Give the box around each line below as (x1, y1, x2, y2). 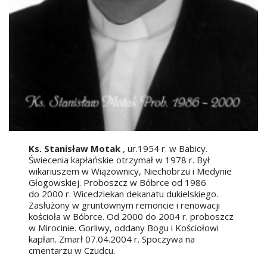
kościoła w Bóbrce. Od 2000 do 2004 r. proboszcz (29, 210, 234, 223)
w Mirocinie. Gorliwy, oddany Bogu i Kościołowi (29, 222, 219, 234)
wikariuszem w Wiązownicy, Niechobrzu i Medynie (29, 165, 232, 178)
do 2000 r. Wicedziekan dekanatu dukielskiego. (29, 188, 219, 200)
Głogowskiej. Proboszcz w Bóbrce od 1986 (29, 176, 207, 189)
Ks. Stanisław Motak (29, 142, 121, 155)
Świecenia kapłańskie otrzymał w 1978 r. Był (29, 154, 210, 166)
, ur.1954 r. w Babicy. (120, 142, 208, 155)
